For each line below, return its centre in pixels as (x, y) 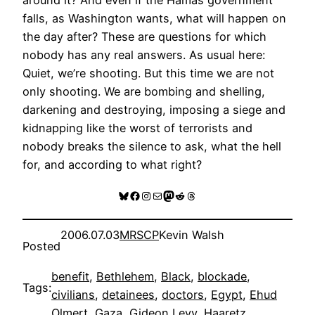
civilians (73, 294)
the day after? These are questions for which (144, 36)
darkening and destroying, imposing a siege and (154, 109)
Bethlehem (125, 276)
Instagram (166, 195)
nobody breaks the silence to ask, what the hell (152, 146)
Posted (41, 246)
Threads (206, 195)
